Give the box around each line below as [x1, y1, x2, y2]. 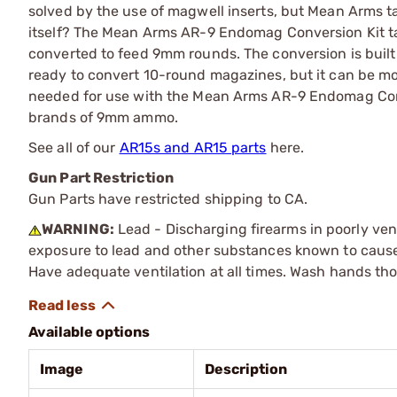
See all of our [28, 138, 120, 156]
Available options [28, 323, 150, 340]
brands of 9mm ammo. [28, 108, 178, 126]
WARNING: [42, 220, 114, 237]
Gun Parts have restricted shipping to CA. [28, 190, 308, 207]
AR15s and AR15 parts [119, 138, 267, 156]
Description [205, 360, 287, 378]
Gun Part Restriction [28, 168, 174, 186]
